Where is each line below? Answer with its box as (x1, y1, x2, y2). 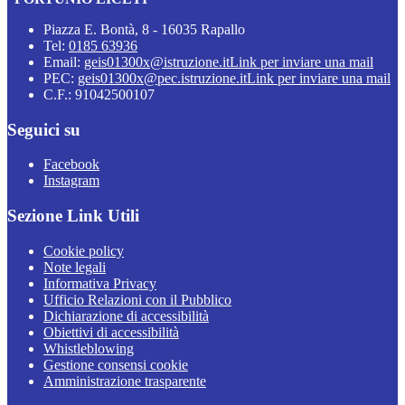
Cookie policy (43, 242, 124, 259)
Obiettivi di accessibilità (43, 324, 179, 340)
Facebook (43, 156, 99, 173)
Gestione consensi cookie (43, 356, 188, 372)
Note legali (43, 259, 106, 275)
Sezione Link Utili (7, 205, 139, 225)
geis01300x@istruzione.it (84, 53, 230, 70)
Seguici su (7, 119, 80, 139)
